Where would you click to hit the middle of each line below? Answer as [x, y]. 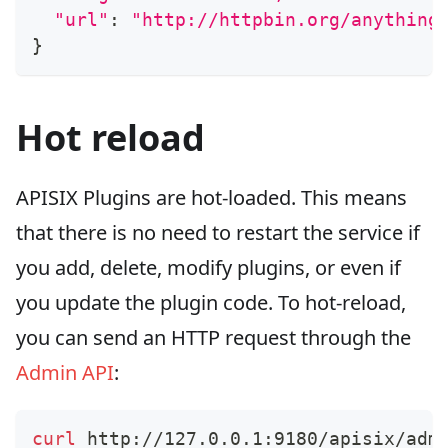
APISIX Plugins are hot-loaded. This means [211, 197]
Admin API [65, 372]
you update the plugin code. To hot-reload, [211, 302]
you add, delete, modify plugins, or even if [208, 267]
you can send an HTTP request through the [213, 337]
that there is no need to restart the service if [218, 232]
